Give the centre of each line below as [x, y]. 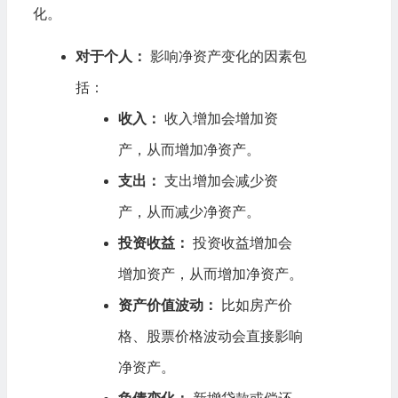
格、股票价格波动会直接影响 [210, 336]
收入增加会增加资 [219, 118]
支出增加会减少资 [219, 180]
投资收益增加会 [240, 243]
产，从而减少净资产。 [189, 211]
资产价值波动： [167, 305]
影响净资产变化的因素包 [226, 56]
